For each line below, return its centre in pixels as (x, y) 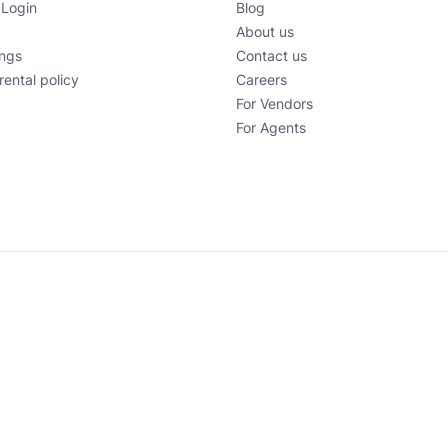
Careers (261, 80)
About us (265, 32)
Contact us (271, 56)
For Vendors (274, 104)
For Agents (271, 128)
